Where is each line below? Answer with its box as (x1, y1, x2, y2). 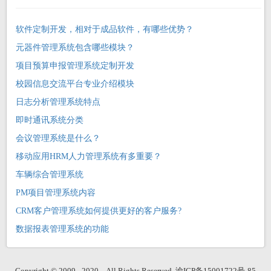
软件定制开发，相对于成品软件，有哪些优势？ (16, 25, 194, 34)
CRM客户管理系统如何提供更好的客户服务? (16, 206, 181, 216)
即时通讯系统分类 (16, 116, 83, 125)
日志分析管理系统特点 (16, 97, 100, 107)
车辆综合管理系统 (16, 170, 83, 180)
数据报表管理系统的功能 (16, 224, 109, 234)
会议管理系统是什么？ (16, 134, 100, 143)
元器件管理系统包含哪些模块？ (16, 43, 134, 53)
